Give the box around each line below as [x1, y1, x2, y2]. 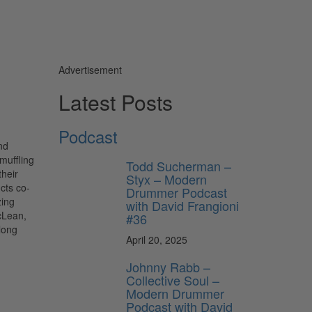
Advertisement [58, 62, 122, 77]
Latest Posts [58, 86, 173, 117]
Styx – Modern [126, 169, 207, 188]
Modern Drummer [126, 283, 224, 302]
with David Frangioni [126, 196, 239, 214]
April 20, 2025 [126, 232, 187, 247]
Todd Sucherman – [126, 156, 231, 175]
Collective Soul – [126, 270, 219, 289]
